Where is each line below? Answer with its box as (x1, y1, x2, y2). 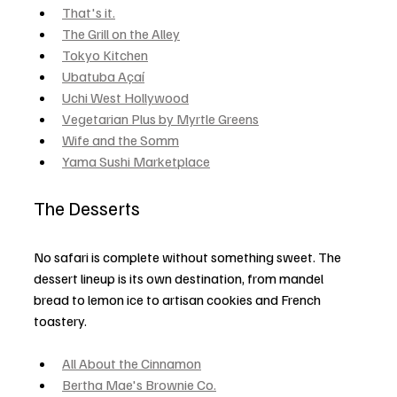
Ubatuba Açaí (62, 66, 144, 85)
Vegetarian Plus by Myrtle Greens (62, 109, 259, 128)
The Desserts (34, 195, 140, 220)
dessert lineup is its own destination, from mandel (34, 269, 326, 287)
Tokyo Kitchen (62, 45, 148, 64)
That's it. (62, 3, 115, 21)
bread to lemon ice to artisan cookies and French (34, 290, 323, 308)
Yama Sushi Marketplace (62, 152, 210, 170)
